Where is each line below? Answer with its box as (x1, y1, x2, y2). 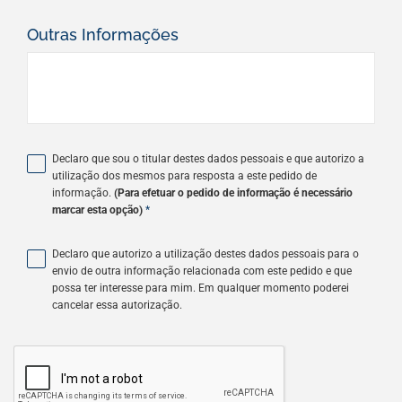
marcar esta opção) (52, 204, 143, 217)
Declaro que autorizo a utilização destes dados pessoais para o (52, 248, 359, 261)
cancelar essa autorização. (52, 299, 182, 312)
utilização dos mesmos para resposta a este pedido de (52, 170, 317, 183)
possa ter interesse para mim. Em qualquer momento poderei (52, 282, 349, 295)
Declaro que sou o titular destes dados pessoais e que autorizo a (52, 153, 364, 166)
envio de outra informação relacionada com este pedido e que (52, 265, 352, 278)
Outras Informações (27, 25, 179, 45)
